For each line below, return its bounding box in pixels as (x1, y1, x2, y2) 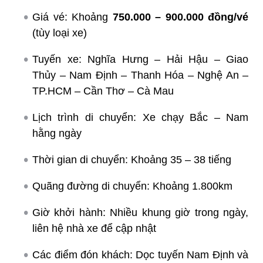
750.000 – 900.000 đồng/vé (112, 11, 248, 23)
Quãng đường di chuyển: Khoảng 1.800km (32, 180, 232, 192)
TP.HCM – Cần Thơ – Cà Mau (32, 85, 174, 97)
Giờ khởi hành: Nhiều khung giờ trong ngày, (32, 206, 248, 218)
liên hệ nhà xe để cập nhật (32, 222, 156, 234)
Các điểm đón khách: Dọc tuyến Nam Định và (32, 248, 248, 261)
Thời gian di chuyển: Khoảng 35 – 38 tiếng (32, 153, 231, 166)
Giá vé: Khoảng (32, 11, 113, 23)
